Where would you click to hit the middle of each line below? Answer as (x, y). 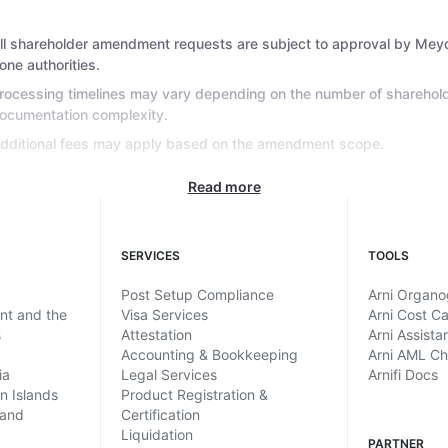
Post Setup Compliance (197, 294)
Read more (224, 186)
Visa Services (164, 314)
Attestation (156, 334)
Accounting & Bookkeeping (209, 354)
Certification (160, 414)
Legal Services (168, 374)
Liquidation (156, 434)
